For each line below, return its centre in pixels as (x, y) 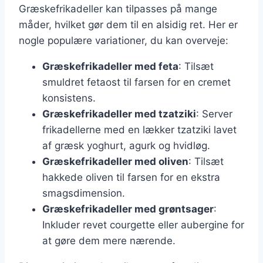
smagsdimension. (84, 193)
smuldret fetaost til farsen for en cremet (136, 82)
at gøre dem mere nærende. (109, 241)
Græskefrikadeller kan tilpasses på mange (118, 9)
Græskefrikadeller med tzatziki (119, 114)
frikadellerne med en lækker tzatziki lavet (139, 130)
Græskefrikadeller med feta (110, 67)
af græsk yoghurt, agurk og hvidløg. (126, 146)
